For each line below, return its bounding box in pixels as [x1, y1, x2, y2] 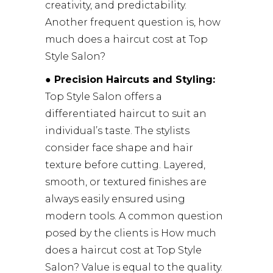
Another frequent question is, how [45, 16, 221, 28]
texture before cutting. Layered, [45, 158, 205, 171]
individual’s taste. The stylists [45, 124, 190, 136]
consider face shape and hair [45, 141, 193, 154]
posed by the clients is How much [45, 227, 216, 239]
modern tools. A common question [45, 210, 223, 222]
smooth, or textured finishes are [45, 175, 207, 188]
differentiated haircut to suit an [45, 107, 207, 119]
